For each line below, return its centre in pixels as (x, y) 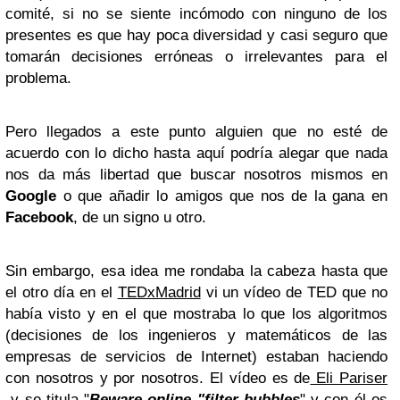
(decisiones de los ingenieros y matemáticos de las (196, 335)
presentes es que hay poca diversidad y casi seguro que (196, 35)
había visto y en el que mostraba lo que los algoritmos (196, 314)
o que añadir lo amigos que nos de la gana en (222, 196)
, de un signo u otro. (140, 217)
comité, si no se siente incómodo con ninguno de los (196, 14)
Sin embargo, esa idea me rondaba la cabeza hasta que (196, 271)
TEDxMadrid (159, 292)
